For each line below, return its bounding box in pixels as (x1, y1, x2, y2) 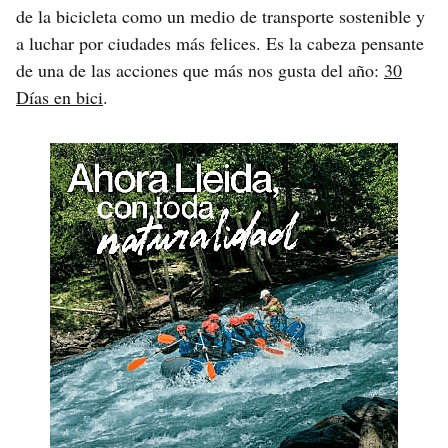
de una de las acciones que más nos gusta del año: (16, 57, 384, 82)
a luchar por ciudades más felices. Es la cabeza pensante (16, 30, 424, 55)
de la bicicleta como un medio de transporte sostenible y (16, 3, 425, 28)
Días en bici (16, 84, 103, 109)
